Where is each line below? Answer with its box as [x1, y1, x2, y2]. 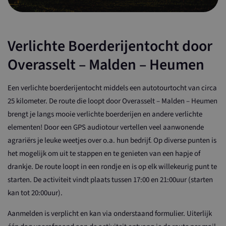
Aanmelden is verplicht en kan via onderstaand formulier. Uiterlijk [8, 208, 212, 219]
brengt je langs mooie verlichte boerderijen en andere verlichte [8, 108, 202, 120]
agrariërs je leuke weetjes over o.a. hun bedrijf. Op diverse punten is [8, 135, 216, 146]
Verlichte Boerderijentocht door [8, 35, 212, 57]
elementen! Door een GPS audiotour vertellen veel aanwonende [8, 122, 204, 133]
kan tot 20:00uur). [8, 187, 63, 198]
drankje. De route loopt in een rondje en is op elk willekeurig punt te [8, 161, 217, 172]
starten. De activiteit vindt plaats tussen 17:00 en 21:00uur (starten [8, 174, 213, 185]
